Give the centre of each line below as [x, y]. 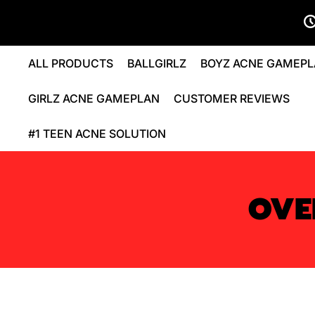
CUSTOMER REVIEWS [232, 98]
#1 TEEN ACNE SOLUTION [97, 134]
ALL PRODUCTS [71, 63]
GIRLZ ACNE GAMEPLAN [94, 98]
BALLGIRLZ [157, 63]
